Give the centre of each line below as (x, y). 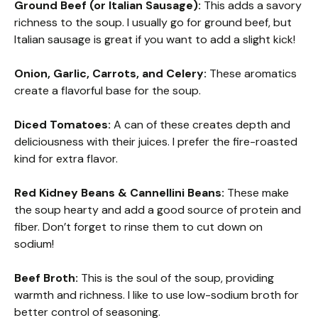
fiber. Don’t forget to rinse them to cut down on (138, 227)
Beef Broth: (46, 278)
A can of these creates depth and (201, 125)
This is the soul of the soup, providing (176, 278)
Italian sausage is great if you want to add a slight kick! (155, 39)
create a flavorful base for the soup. (108, 91)
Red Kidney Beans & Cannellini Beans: (119, 193)
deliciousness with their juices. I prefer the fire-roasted (156, 142)
